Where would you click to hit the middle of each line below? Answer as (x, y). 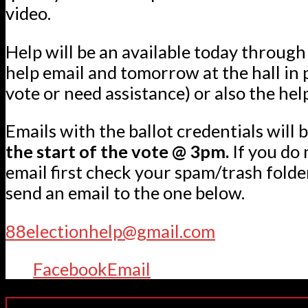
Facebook (70, 269)
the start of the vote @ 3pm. (117, 152)
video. (28, 13)
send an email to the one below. (127, 193)
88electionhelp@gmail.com (110, 231)
